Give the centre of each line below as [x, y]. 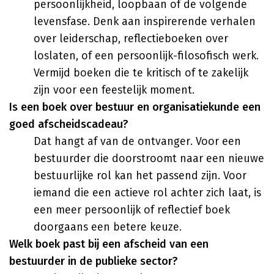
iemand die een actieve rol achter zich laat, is [147, 193]
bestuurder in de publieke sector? [94, 261]
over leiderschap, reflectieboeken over [131, 39]
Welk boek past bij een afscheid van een [109, 244]
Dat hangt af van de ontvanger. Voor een [137, 141]
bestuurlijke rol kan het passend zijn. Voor [140, 176]
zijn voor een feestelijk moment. [114, 90]
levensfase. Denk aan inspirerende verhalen [145, 21]
